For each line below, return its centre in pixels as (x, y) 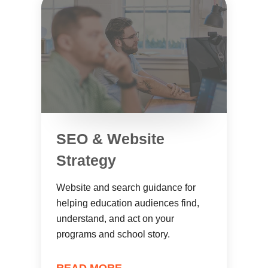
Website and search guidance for (126, 188)
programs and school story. (113, 234)
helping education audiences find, (128, 203)
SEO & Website (110, 139)
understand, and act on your (115, 219)
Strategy (86, 160)
